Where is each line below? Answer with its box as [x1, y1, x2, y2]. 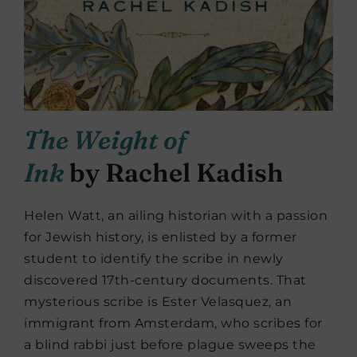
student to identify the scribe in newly [24, 251, 284, 267]
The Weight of [24, 124, 186, 156]
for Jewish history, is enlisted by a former [24, 229, 297, 245]
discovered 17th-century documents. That [24, 273, 307, 288]
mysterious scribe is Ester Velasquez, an [24, 294, 292, 310]
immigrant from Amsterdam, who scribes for [24, 316, 323, 331]
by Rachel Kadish [64, 157, 284, 189]
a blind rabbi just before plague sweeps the [24, 337, 316, 353]
